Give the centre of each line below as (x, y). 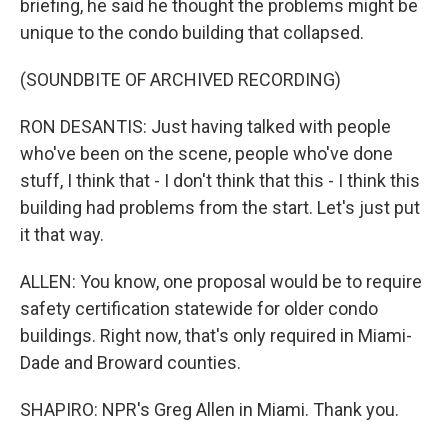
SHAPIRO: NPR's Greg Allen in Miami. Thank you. (209, 409)
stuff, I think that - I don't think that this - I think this (220, 180)
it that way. (62, 234)
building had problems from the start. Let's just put (220, 207)
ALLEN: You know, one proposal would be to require (221, 281)
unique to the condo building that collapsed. (192, 32)
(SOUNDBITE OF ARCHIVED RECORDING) (180, 79)
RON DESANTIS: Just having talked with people (205, 126)
